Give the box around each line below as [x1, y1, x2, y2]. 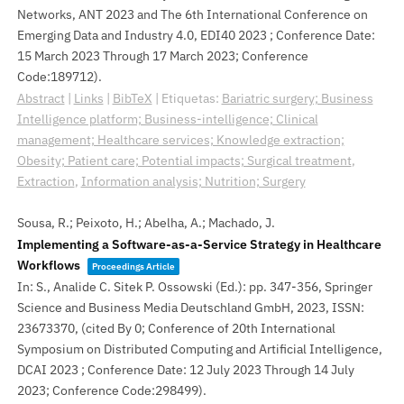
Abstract [16, 90, 65, 106]
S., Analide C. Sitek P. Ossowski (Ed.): [35, 279, 249, 295]
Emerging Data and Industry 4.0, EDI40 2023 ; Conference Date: [16, 27, 375, 43]
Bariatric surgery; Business [221, 90, 373, 106]
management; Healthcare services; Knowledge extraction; [16, 132, 344, 148]
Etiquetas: [161, 90, 222, 106]
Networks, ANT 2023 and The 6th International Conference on [16, 6, 368, 23]
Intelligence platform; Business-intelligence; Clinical [16, 111, 318, 127]
